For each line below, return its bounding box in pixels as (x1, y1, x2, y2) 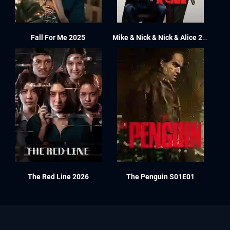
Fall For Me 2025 (31, 33, 86, 42)
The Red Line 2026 (27, 172, 89, 181)
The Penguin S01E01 (126, 172, 195, 181)
